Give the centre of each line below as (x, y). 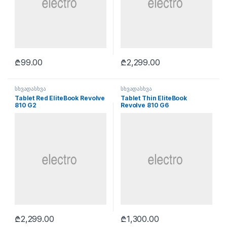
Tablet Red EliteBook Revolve (60, 98)
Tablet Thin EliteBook (154, 98)
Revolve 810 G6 (145, 105)
